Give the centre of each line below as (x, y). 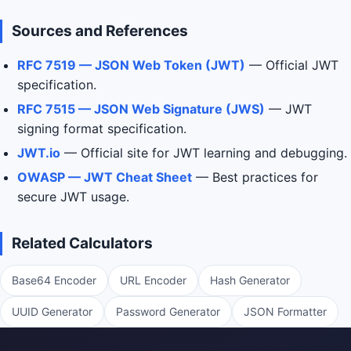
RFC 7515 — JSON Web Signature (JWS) (141, 109)
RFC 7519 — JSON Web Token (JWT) (131, 65)
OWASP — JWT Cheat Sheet (105, 177)
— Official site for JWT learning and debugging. (204, 153)
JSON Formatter (285, 311)
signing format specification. (102, 128)
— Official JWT (292, 65)
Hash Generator (250, 280)
